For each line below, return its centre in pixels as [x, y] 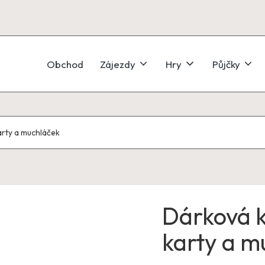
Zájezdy [118, 64]
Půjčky [226, 64]
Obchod [65, 64]
